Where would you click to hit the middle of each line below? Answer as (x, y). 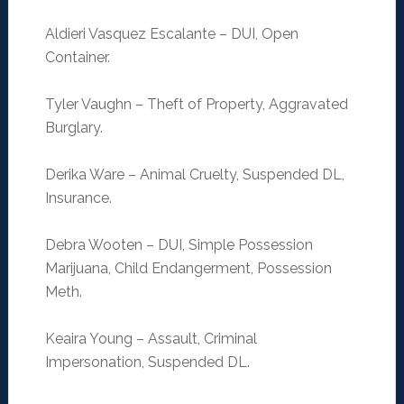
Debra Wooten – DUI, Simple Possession (179, 245)
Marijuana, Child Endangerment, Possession (188, 269)
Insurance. (78, 198)
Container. (77, 58)
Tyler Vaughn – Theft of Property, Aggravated (196, 105)
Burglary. (73, 128)
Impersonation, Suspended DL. (147, 363)
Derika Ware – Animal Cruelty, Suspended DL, (194, 175)
